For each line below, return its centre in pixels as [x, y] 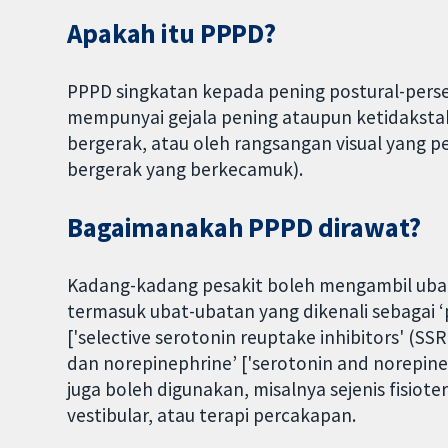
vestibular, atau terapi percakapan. [212, 414]
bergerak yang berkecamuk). [185, 169]
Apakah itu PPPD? [172, 34]
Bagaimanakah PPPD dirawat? [244, 227]
